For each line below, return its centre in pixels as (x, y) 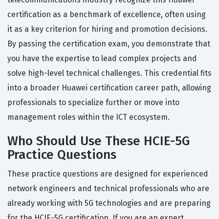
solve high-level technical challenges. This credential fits (109, 73)
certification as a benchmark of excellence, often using (107, 15)
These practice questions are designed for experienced (108, 174)
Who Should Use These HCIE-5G (99, 141)
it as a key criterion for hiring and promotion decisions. (107, 29)
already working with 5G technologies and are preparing (109, 203)
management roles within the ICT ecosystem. (88, 117)
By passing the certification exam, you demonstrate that (109, 44)
